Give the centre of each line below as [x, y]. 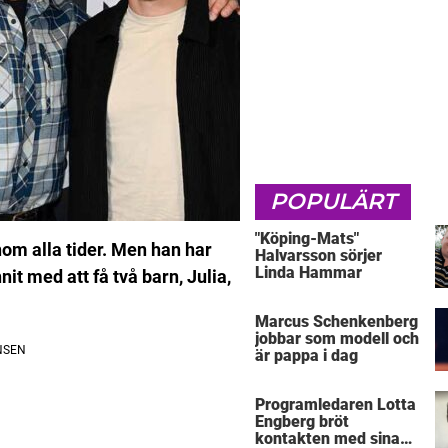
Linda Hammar [308, 272]
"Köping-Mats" [307, 238]
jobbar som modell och [337, 339]
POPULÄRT [333, 201]
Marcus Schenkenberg [336, 322]
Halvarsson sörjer [318, 255]
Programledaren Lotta [335, 405]
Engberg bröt [302, 422]
